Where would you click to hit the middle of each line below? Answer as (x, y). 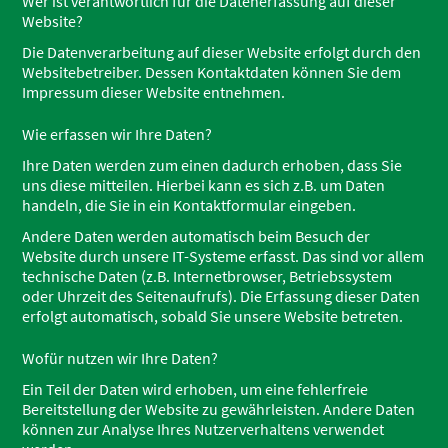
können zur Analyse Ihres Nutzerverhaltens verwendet (203, 429)
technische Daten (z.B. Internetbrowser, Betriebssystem (207, 276)
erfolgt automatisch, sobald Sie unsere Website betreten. (213, 316)
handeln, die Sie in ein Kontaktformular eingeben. (189, 205)
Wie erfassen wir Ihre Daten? (117, 134)
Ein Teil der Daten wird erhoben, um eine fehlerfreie (195, 389)
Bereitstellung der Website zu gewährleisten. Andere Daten (219, 409)
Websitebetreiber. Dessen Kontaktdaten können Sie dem (212, 72)
